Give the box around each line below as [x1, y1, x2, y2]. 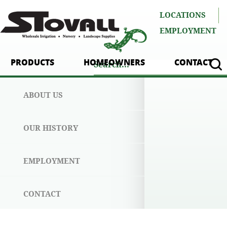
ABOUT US [23, 91, 63, 100]
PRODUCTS [11, 56, 54, 68]
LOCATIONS [160, 11, 206, 20]
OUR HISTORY [23, 124, 78, 133]
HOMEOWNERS [84, 56, 145, 68]
